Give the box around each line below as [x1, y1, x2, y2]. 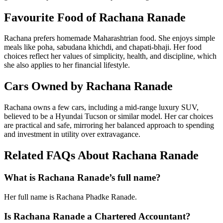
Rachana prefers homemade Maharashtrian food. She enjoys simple [4, 34, 215, 43]
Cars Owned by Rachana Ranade [4, 80, 173, 93]
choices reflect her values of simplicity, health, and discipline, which [4, 52, 217, 61]
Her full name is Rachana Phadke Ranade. [4, 192, 137, 201]
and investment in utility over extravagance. [4, 130, 140, 139]
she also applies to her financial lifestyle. [4, 61, 130, 70]
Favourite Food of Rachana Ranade [4, 10, 186, 24]
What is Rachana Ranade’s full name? [4, 172, 161, 183]
